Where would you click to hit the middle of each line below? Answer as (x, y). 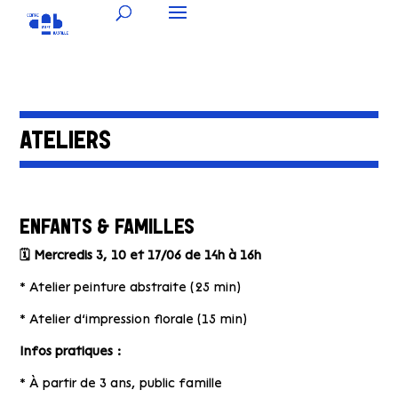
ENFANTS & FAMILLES (107, 228)
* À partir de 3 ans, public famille (121, 383)
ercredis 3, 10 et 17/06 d (119, 255)
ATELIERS (66, 142)
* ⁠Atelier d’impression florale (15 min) (134, 319)
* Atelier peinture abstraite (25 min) (131, 287)
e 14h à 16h (227, 255)
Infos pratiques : (71, 351)
